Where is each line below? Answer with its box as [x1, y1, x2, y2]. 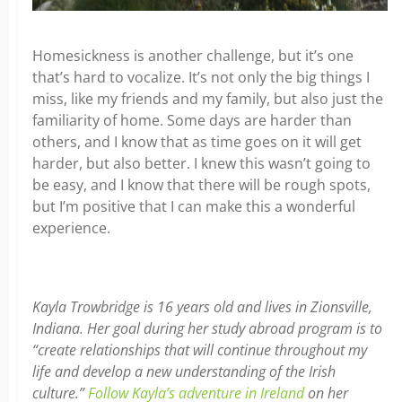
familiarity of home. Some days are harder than [32, 109, 352, 130]
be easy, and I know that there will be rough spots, [32, 174, 371, 195]
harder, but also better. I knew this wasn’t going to [32, 153, 371, 173]
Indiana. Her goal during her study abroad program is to [32, 318, 382, 338]
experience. [32, 217, 110, 238]
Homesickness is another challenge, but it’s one [32, 45, 354, 66]
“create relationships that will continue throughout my [32, 339, 367, 360]
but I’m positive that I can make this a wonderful [32, 196, 355, 216]
